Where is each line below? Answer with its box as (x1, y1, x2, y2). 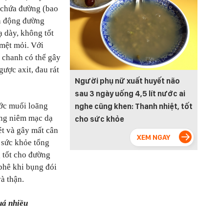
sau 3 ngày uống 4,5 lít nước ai (75, 89, 185, 99)
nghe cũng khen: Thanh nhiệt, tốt (75, 102, 193, 111)
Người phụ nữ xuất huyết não (75, 76, 180, 86)
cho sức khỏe (75, 114, 124, 124)
